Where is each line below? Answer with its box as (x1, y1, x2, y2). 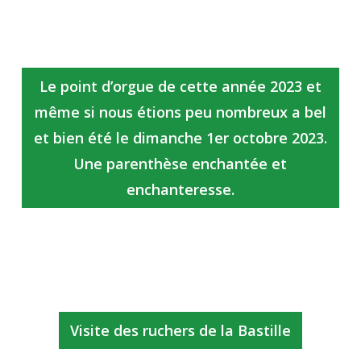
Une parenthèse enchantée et (73, 153, 288, 173)
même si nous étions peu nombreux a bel (34, 102, 326, 122)
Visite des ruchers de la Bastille (69, 320, 291, 340)
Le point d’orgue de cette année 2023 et (39, 76, 322, 96)
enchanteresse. (126, 179, 234, 199)
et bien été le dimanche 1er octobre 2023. (33, 127, 327, 147)
